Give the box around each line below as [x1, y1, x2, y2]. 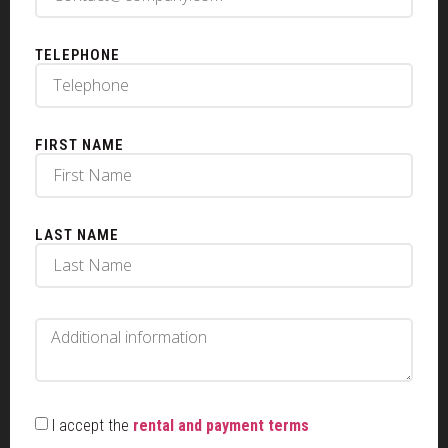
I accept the [52, 415, 133, 435]
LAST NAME [35, 226, 119, 244]
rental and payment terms [133, 415, 309, 435]
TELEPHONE [35, 46, 120, 64]
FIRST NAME [35, 136, 124, 154]
